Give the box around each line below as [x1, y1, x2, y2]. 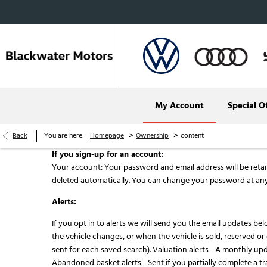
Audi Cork [199, 102, 237, 115]
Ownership [136, 131, 169, 141]
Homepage [90, 131, 124, 141]
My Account [155, 99, 204, 112]
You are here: [44, 131, 84, 141]
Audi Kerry [197, 136, 239, 149]
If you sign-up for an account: [52, 148, 163, 160]
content [181, 131, 204, 141]
